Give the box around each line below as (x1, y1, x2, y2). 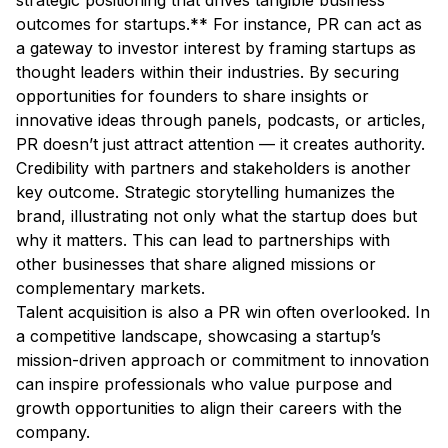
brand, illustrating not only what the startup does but (16, 206, 417, 227)
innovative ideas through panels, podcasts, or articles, (16, 110, 426, 131)
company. (16, 422, 95, 443)
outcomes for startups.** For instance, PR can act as (16, 14, 422, 35)
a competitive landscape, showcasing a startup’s (16, 326, 381, 347)
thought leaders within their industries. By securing (16, 62, 399, 83)
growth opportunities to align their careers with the (16, 398, 402, 419)
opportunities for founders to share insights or (16, 86, 369, 107)
